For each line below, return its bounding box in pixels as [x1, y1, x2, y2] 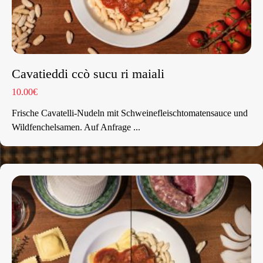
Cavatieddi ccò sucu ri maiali [12, 66, 164, 81]
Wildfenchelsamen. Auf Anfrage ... [12, 122, 140, 132]
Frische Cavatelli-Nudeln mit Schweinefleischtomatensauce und [12, 108, 248, 118]
